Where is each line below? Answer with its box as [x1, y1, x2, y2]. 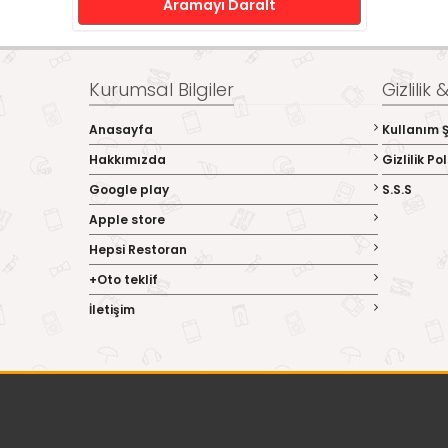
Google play [89, 181, 169, 198]
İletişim [89, 301, 135, 318]
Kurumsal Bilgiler [89, 77, 234, 102]
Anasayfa [89, 121, 153, 138]
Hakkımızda [89, 151, 166, 168]
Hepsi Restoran [89, 241, 187, 258]
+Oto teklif [89, 271, 158, 288]
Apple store [89, 211, 165, 228]
